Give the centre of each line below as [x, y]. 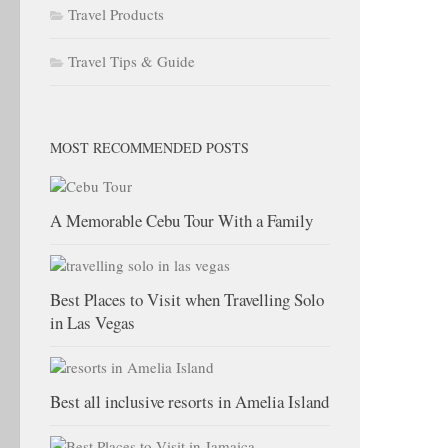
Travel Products [116, 14]
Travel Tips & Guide [131, 61]
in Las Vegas [92, 322]
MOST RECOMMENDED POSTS [149, 147]
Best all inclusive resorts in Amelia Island [189, 401]
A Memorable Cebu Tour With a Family [181, 220]
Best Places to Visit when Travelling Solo [187, 299]
